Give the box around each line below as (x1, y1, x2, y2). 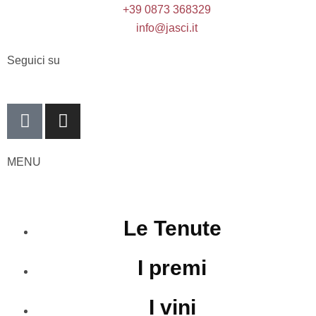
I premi (138, 255, 207, 279)
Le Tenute (123, 216, 221, 240)
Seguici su (7, 54, 60, 66)
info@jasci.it (136, 21, 197, 34)
